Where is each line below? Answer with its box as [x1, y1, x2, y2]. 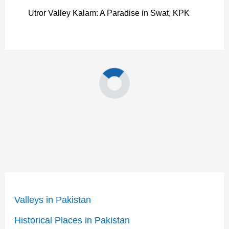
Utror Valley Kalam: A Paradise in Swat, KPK [28, 8, 190, 17]
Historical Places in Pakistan [14, 215, 130, 226]
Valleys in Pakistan [14, 194, 91, 205]
